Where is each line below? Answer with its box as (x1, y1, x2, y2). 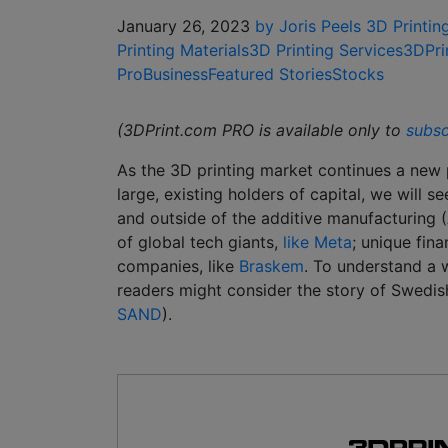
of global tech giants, (117, 232, 283, 253)
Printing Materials (117, 40, 249, 61)
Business (143, 64, 208, 85)
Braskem (239, 256, 304, 277)
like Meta (283, 232, 352, 253)
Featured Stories (208, 64, 332, 85)
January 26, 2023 (117, 16, 250, 37)
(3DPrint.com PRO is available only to (117, 120, 406, 141)
